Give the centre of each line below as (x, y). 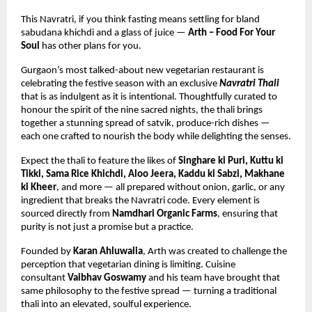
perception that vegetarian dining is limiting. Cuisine (128, 265)
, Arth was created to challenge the (215, 251)
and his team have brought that (213, 278)
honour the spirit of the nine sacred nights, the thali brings (142, 110)
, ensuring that (248, 214)
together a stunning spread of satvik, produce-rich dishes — (146, 123)
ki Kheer (39, 187)
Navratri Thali (249, 84)
